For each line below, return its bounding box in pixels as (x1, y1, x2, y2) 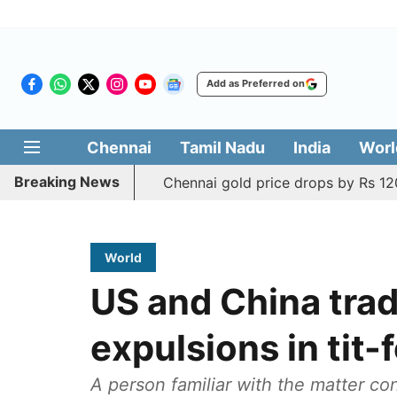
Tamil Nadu (179, 137, 265, 157)
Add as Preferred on (206, 77, 305, 90)
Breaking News (14, 173, 120, 191)
